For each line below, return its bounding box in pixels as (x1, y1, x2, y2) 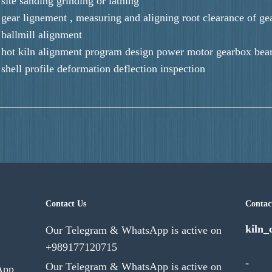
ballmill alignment (1, 28, 83, 41)
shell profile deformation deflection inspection (1, 62, 206, 75)
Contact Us (45, 199, 86, 208)
